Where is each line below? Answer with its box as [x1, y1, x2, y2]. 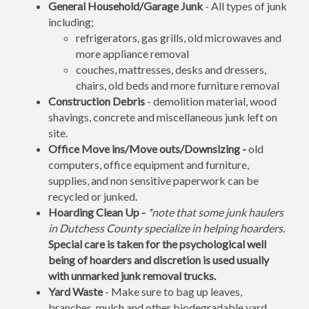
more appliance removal [76, 46, 189, 60]
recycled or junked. [48, 189, 137, 203]
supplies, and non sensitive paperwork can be [48, 173, 259, 187]
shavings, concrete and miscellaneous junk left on [48, 110, 277, 123]
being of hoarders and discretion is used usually [48, 252, 269, 266]
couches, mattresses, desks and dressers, [76, 62, 266, 76]
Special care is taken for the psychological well [48, 237, 266, 250]
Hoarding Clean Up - [48, 205, 146, 219]
